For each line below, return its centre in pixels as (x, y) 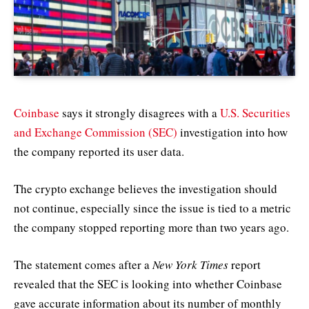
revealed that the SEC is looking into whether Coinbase (148, 283)
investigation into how (232, 132)
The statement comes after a (83, 264)
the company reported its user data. (99, 151)
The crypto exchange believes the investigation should (146, 188)
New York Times (190, 264)
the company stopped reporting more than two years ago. (151, 227)
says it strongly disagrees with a (140, 112)
